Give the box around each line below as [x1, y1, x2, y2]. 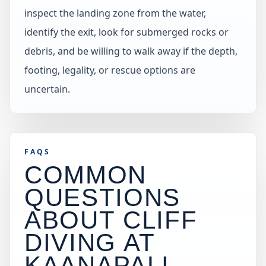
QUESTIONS [24, 183, 180, 211]
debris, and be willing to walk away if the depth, [24, 45, 237, 58]
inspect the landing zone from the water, [24, 7, 206, 20]
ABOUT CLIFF [24, 206, 198, 234]
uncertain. [24, 83, 70, 96]
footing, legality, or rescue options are [24, 64, 195, 77]
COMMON [24, 161, 147, 189]
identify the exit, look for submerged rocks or [24, 26, 229, 39]
